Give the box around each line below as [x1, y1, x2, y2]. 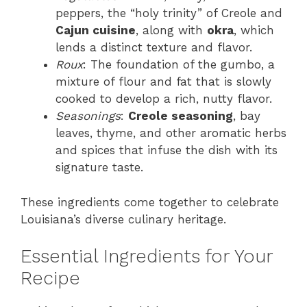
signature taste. [56, 160, 143, 175]
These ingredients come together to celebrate [21, 195, 279, 209]
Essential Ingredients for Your [21, 245, 273, 268]
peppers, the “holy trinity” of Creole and [56, 6, 282, 21]
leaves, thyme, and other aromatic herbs [56, 126, 286, 140]
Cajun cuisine [56, 23, 136, 38]
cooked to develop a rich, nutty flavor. [56, 92, 272, 106]
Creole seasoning [128, 109, 233, 123]
